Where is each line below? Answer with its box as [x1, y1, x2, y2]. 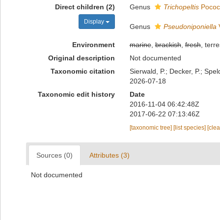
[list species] [173, 124, 207, 131]
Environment [72, 41, 115, 49]
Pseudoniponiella [163, 23, 217, 30]
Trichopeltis [163, 3, 199, 11]
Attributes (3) [89, 151, 130, 159]
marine [129, 41, 151, 49]
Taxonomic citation [50, 67, 115, 75]
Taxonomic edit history [37, 90, 115, 98]
